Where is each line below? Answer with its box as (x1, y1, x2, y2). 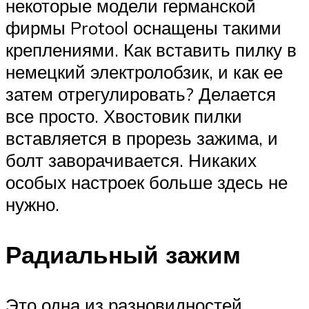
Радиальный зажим (6, 239, 241, 270)
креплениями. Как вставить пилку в (6, 39, 297, 61)
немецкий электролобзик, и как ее (6, 61, 283, 83)
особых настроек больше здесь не (6, 171, 288, 194)
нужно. (6, 193, 59, 216)
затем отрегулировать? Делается (6, 83, 276, 106)
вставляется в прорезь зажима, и (6, 127, 278, 150)
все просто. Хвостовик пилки (6, 105, 242, 128)
